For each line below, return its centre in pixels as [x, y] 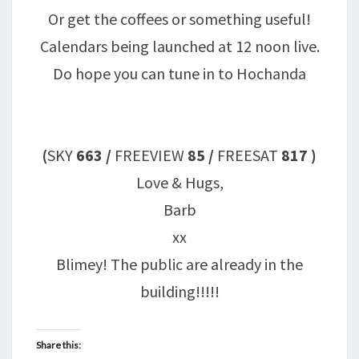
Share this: [58, 345]
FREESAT [248, 155]
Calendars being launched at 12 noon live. [179, 46]
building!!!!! [179, 291]
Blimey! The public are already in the [179, 264]
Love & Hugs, [179, 182]
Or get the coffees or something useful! [179, 19]
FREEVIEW [149, 155]
